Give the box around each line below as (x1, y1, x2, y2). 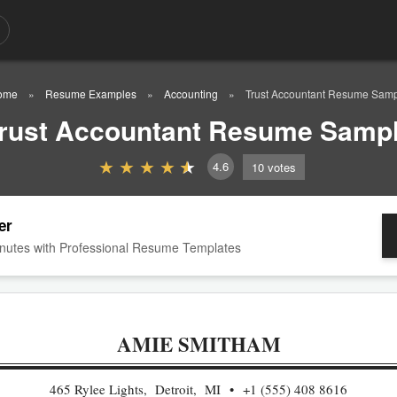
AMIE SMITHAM (116, 329, 281, 359)
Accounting (164, 86, 218, 101)
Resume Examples (45, 86, 136, 101)
